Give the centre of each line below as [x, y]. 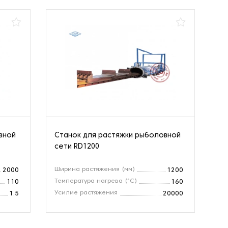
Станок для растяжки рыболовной [117, 135]
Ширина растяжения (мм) [94, 169]
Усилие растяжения [86, 193]
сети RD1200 [77, 147]
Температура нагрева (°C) [95, 181]
